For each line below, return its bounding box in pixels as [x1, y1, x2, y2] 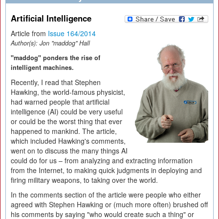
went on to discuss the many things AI [11, 146, 128, 155]
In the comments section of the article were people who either [11, 190, 201, 199]
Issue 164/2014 [48, 28, 96, 38]
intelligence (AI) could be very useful [11, 107, 123, 116]
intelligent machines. [11, 63, 74, 72]
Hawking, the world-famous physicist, [11, 87, 125, 97]
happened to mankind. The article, [11, 126, 117, 136]
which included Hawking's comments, [11, 136, 126, 146]
